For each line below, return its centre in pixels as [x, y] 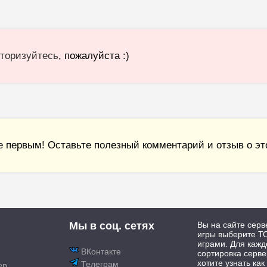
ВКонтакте [100, 252]
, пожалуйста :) [94, 56]
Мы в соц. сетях [112, 226]
